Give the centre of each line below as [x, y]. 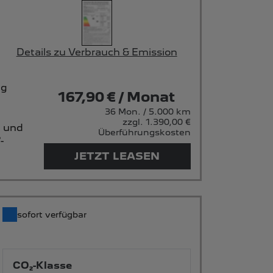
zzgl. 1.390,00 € [156, 122]
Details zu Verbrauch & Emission [97, 52]
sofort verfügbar [53, 214]
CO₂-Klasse [43, 265]
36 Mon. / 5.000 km [147, 111]
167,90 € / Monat [116, 96]
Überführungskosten [144, 132]
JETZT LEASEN [117, 156]
